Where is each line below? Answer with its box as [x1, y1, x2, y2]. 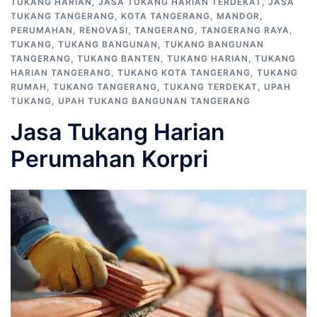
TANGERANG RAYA [201, 25, 289, 35]
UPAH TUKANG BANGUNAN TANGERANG [58, 96, 250, 106]
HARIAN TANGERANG [11, 67, 111, 78]
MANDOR [217, 11, 260, 21]
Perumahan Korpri [11, 145, 208, 173]
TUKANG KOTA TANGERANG [117, 67, 250, 78]
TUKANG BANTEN [77, 53, 161, 64]
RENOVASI [79, 25, 128, 35]
